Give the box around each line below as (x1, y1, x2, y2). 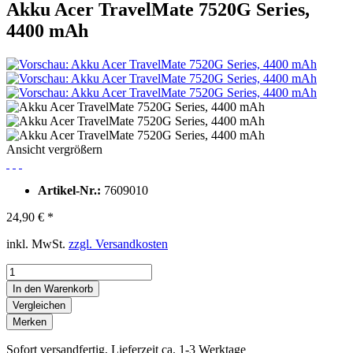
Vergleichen (13, 299, 65, 311)
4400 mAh (6, 20, 88, 41)
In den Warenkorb (13, 282, 93, 295)
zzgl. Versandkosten (69, 236, 168, 251)
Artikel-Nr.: (38, 183, 104, 197)
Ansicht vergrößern (6, 142, 102, 156)
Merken (13, 315, 46, 328)
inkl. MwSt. (6, 236, 69, 251)
